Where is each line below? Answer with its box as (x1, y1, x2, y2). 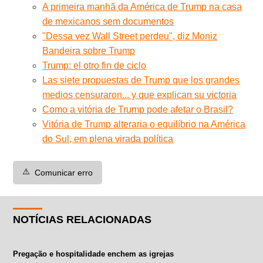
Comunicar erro (35, 167, 93, 177)
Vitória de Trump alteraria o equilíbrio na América (42, 119, 246, 129)
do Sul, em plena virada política (42, 133, 174, 144)
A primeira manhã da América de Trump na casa (42, 1, 242, 12)
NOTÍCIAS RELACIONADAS (13, 213, 152, 225)
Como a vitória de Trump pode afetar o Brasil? (42, 104, 234, 114)
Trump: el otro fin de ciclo (42, 60, 147, 70)
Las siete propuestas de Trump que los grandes (42, 75, 240, 85)
